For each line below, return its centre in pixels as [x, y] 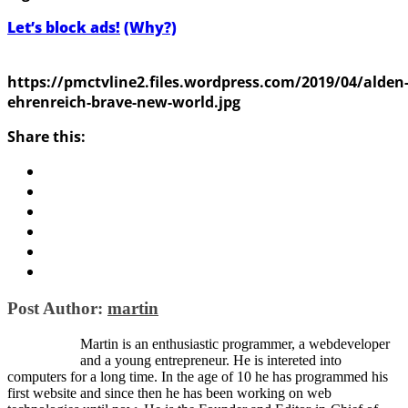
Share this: [46, 137]
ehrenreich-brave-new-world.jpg [124, 102]
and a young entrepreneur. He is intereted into [211, 360]
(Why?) [150, 28]
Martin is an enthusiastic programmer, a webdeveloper [235, 343]
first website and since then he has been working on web [169, 393]
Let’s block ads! [64, 28]
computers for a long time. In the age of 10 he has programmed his [198, 376]
